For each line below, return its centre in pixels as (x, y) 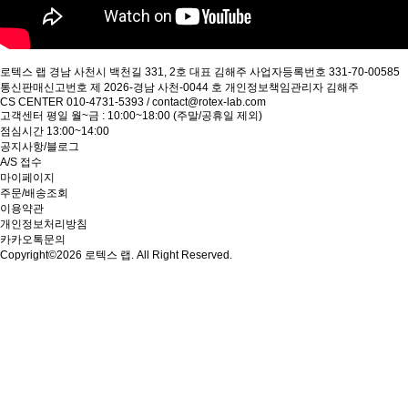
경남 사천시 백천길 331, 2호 (119, 71)
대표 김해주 (218, 71)
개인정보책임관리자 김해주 (292, 87)
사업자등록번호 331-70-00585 (325, 71)
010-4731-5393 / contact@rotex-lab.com (166, 102)
